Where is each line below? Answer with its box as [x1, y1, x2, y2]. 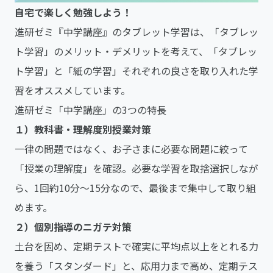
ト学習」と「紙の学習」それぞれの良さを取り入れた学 [15, 63, 258, 79]
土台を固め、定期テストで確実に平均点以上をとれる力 [15, 239, 258, 254]
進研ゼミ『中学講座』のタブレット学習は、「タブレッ [15, 24, 258, 40]
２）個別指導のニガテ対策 [15, 219, 132, 235]
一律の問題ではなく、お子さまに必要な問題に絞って [15, 141, 248, 157]
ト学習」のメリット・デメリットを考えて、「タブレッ [15, 44, 257, 59]
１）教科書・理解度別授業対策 [15, 122, 151, 137]
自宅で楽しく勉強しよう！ [15, 5, 132, 20]
